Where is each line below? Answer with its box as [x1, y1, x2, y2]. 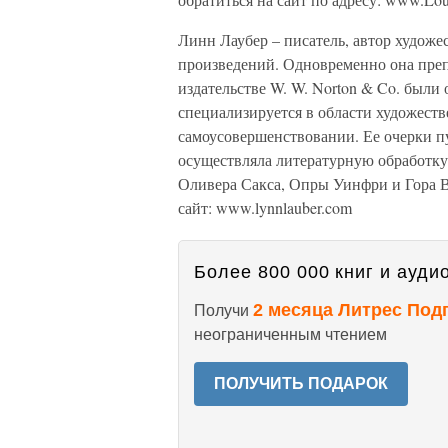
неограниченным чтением [194, 326, 387, 343]
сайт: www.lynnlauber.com [178, 197, 352, 218]
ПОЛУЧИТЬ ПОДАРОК [214, 375, 388, 392]
